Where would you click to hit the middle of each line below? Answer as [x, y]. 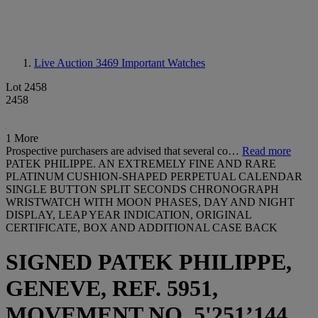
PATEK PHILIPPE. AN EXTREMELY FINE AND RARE [141, 164]
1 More [22, 138]
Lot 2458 [26, 87]
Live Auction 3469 [78, 63]
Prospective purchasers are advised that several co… [124, 151]
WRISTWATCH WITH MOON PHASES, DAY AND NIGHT [150, 202]
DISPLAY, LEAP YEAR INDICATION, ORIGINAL [128, 215]
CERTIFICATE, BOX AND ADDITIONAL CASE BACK [142, 227]
